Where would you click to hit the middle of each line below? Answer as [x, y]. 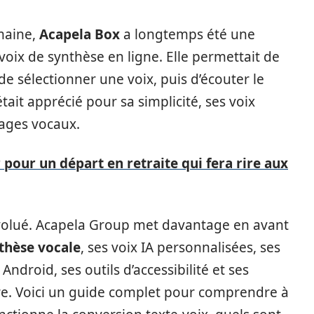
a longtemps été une [187, 34]
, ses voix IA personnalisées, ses [180, 247]
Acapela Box [80, 34]
